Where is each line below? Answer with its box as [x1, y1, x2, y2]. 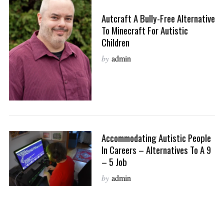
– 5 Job [101, 155, 127, 169]
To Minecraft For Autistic [101, 23, 188, 37]
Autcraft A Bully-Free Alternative [101, 11, 215, 25]
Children [101, 35, 129, 49]
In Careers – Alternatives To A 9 [101, 143, 211, 157]
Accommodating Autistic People [101, 131, 211, 145]
